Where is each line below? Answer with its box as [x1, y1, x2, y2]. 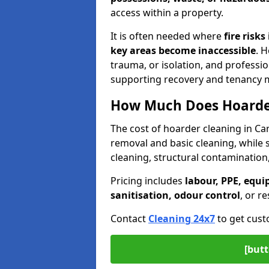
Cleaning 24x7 [148, 212, 215, 225]
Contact [110, 212, 148, 225]
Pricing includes [110, 174, 185, 187]
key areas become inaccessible [110, 44, 256, 57]
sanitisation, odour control [110, 189, 240, 202]
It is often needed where [110, 29, 224, 43]
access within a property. [110, 6, 223, 19]
